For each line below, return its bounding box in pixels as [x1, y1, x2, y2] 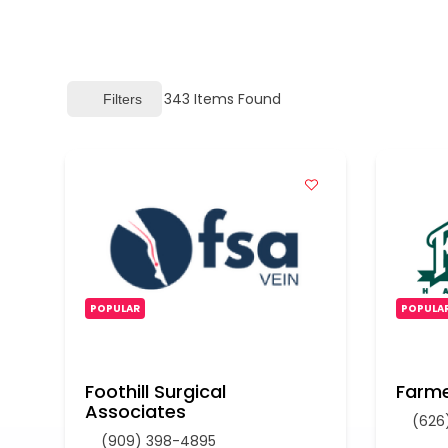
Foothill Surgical [85, 379, 226, 404]
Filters [103, 90, 142, 107]
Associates [85, 399, 186, 424]
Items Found [190, 88, 281, 109]
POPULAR [90, 301, 140, 316]
